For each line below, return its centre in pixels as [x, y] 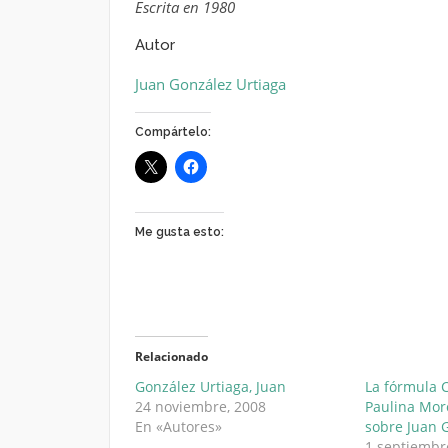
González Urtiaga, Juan [210, 386]
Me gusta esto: [179, 232]
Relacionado [171, 356]
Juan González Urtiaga [210, 84]
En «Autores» [178, 426]
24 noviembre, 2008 [200, 406]
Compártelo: [172, 132]
